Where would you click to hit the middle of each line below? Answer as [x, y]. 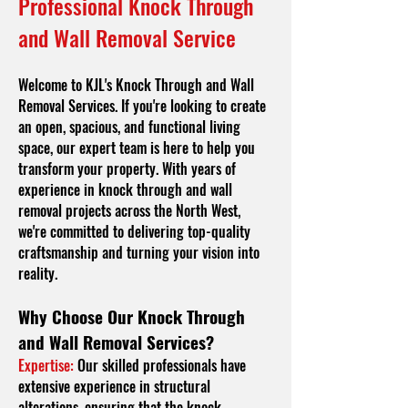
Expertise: [46, 365]
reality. [38, 273]
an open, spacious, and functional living [129, 127]
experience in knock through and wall [125, 189]
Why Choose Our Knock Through [132, 316]
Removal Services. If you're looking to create [142, 106]
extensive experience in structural [114, 386]
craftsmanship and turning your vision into [139, 252]
